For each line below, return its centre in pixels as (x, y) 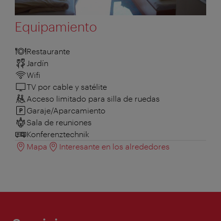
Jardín (37, 63)
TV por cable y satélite (67, 86)
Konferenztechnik (58, 134)
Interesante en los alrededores (114, 146)
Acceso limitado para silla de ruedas (93, 98)
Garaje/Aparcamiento (66, 110)
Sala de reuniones (59, 122)
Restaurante (48, 51)
